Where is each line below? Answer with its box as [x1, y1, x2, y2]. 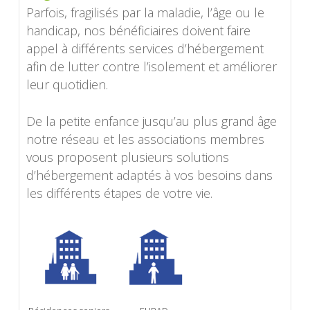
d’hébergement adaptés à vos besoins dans [26, 166, 273, 183]
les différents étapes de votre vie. [26, 184, 212, 201]
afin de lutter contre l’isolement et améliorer [26, 57, 277, 75]
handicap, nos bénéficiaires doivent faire [26, 21, 250, 39]
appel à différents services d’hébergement [26, 39, 264, 57]
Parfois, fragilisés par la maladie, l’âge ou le [26, 3, 264, 21]
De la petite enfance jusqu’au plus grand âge [26, 112, 277, 129]
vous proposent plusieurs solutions [26, 148, 229, 165]
